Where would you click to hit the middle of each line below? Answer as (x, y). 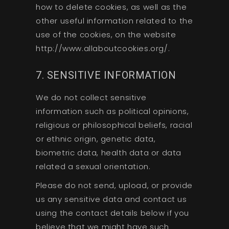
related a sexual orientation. (93, 166)
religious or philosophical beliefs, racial (114, 125)
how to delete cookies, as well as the (111, 7)
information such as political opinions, (112, 111)
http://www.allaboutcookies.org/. (103, 48)
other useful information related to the (114, 20)
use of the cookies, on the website (106, 34)
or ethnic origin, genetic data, (96, 139)
